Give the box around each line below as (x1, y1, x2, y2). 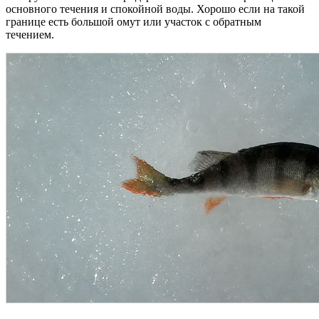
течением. (6, 28, 57, 41)
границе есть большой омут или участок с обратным (6, 16, 261, 28)
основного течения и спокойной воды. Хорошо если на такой (6, 3, 305, 16)
